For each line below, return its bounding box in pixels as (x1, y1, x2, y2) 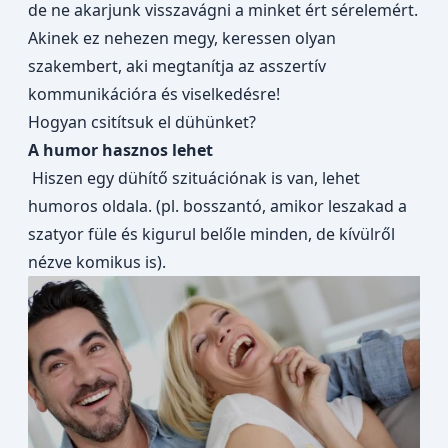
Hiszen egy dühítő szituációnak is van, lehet (28, 167, 360, 189)
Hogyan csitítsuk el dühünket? (28, 111, 256, 133)
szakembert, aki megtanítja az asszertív (28, 55, 326, 77)
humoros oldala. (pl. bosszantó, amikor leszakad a (28, 195, 407, 217)
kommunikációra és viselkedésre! (28, 83, 280, 105)
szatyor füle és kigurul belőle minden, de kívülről (28, 223, 395, 245)
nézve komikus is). (28, 251, 170, 273)
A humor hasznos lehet (28, 139, 213, 161)
